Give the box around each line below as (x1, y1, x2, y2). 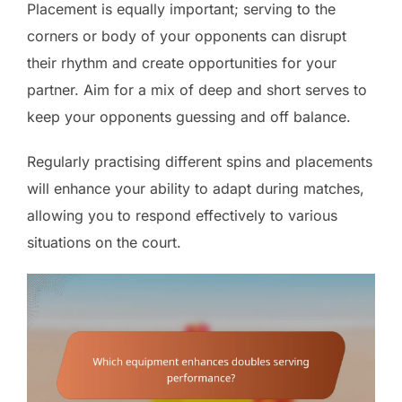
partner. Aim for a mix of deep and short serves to (27, 81, 367, 100)
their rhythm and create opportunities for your (27, 54, 336, 73)
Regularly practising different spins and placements (27, 153, 372, 171)
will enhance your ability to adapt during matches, (27, 179, 364, 198)
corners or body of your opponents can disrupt (27, 27, 346, 46)
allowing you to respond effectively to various (27, 206, 337, 225)
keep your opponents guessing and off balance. (27, 108, 351, 127)
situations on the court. (27, 233, 181, 252)
